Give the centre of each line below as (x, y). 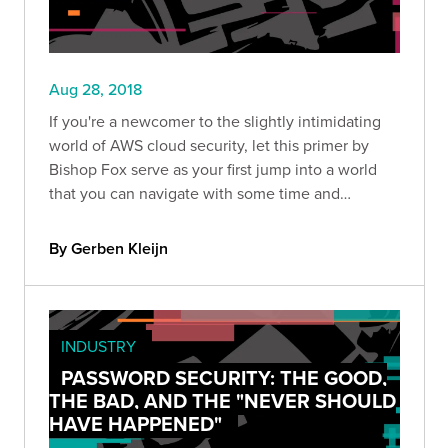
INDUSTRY (98, 346)
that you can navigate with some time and (194, 193)
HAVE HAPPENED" (135, 424)
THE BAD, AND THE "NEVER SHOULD (222, 401)
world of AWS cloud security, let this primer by (209, 145)
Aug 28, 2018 (95, 89)
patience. (81, 217)
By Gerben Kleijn (108, 249)
